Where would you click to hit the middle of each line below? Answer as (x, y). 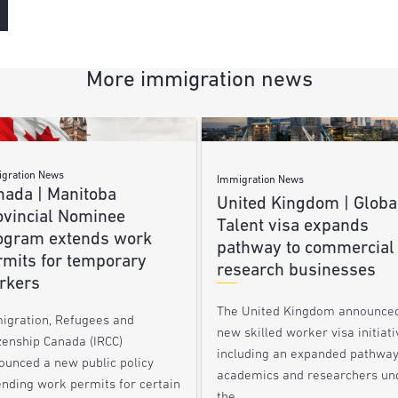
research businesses (296, 271)
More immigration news (199, 81)
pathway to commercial (305, 248)
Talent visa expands (292, 226)
